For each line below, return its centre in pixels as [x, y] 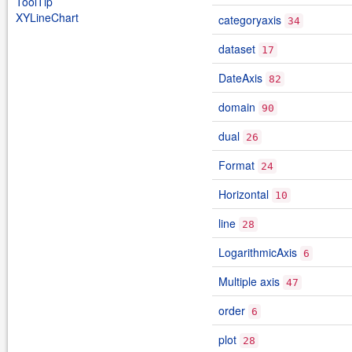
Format [236, 165]
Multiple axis [249, 281]
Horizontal [244, 194]
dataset [237, 49]
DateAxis [240, 78]
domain [237, 107]
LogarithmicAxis [258, 252]
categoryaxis [250, 20]
